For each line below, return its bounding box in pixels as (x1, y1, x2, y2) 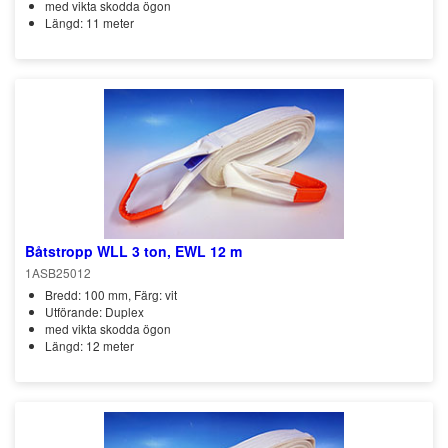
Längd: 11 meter (45, 14, 134, 31)
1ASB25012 (25, 264, 91, 281)
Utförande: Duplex (45, 303, 144, 320)
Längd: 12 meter (45, 337, 134, 354)
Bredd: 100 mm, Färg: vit (45, 286, 177, 303)
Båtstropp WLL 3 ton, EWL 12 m (25, 241, 242, 261)
